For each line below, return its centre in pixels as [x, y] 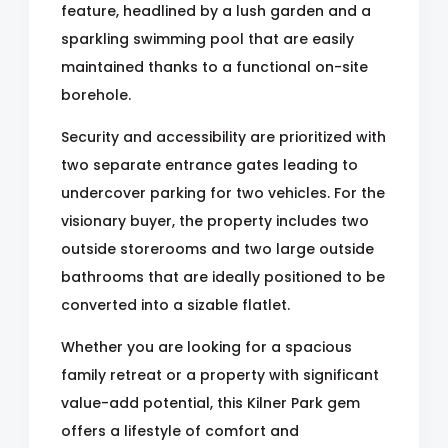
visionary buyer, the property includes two [215, 221]
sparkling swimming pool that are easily [207, 39]
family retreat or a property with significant [220, 375]
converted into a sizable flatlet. [175, 305]
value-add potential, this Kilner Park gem [210, 403]
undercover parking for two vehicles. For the [223, 193]
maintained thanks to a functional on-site [214, 67]
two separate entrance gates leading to [209, 165]
